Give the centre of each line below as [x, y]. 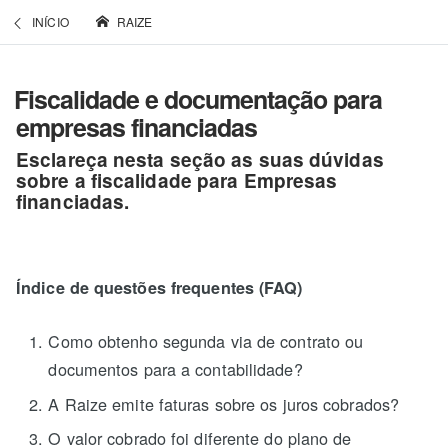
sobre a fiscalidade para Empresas [177, 180]
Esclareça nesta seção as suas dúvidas [200, 159]
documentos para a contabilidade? [175, 369]
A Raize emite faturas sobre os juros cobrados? [224, 403]
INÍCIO [50, 21]
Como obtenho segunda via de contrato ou [206, 341]
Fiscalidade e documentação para [198, 99]
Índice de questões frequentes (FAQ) [159, 288]
